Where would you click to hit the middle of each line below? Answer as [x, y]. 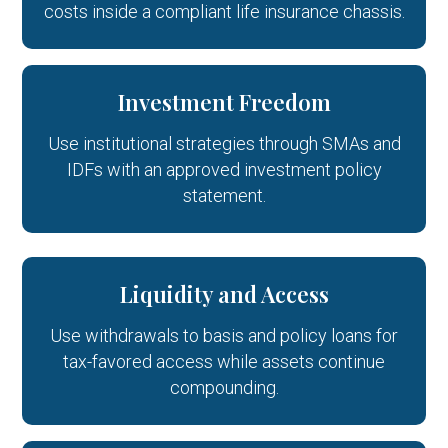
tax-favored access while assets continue [224, 361]
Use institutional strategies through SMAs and [224, 143]
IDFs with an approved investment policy [224, 169]
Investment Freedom [224, 102]
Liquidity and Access [224, 294]
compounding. [224, 387]
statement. [224, 195]
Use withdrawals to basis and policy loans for [224, 335]
